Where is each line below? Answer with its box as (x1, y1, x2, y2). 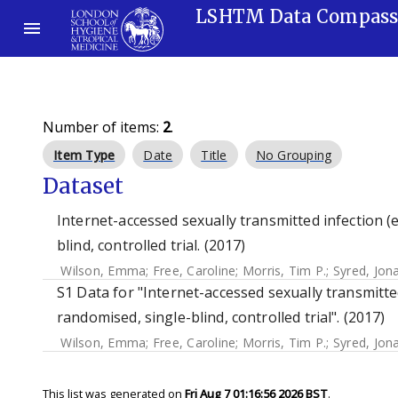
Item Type (53, 147, 115, 163)
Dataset (43, 172, 123, 200)
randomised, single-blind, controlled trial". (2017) (57, 307, 386, 327)
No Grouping (255, 147, 332, 163)
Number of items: (43, 117, 163, 137)
